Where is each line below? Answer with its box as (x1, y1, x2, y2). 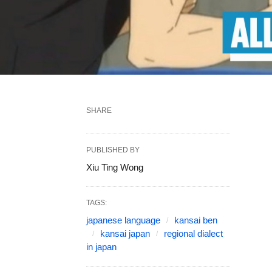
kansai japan (100, 228, 150, 239)
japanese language (86, 215, 160, 226)
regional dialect (164, 228, 223, 239)
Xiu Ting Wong (86, 162, 143, 173)
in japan (86, 242, 117, 253)
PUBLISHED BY (86, 146, 140, 155)
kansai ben (174, 215, 217, 226)
